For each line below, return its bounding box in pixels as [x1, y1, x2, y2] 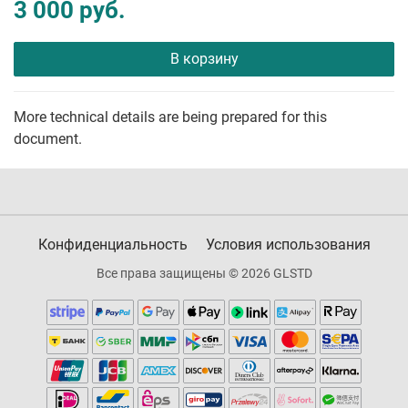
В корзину [169, 50, 239, 67]
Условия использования [205, 236, 371, 253]
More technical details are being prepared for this [14, 108, 327, 126]
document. [14, 130, 82, 148]
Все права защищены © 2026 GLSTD [96, 266, 312, 280]
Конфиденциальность [37, 236, 188, 253]
